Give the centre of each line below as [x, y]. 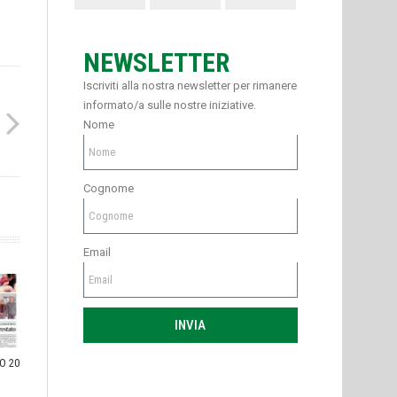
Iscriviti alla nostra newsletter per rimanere [190, 86]
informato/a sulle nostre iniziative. [169, 105]
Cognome [108, 189]
